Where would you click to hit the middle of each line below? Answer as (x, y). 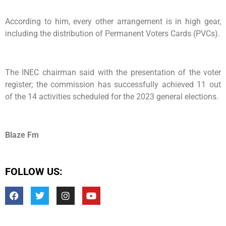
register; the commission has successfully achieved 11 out (113, 84)
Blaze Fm (22, 135)
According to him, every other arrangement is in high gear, (113, 21)
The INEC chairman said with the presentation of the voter (113, 72)
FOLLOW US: (34, 172)
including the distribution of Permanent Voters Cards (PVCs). (112, 33)
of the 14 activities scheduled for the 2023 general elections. (112, 96)
